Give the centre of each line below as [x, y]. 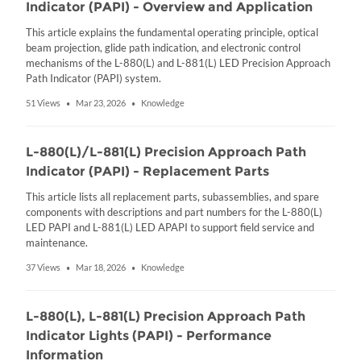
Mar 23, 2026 [101, 103]
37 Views [43, 268]
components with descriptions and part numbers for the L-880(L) [174, 212]
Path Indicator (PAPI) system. [93, 78]
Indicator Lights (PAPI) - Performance [149, 336]
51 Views [43, 103]
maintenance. [57, 243]
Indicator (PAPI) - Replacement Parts [147, 171]
